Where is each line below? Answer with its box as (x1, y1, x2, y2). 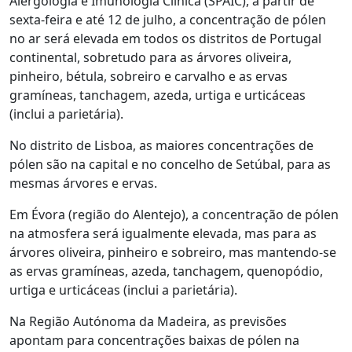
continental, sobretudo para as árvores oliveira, (9, 49, 291, 66)
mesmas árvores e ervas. (9, 174, 157, 192)
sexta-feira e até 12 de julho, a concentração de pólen (9, 11, 326, 28)
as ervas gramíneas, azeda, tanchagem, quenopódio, (9, 262, 323, 280)
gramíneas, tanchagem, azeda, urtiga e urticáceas (9, 86, 306, 104)
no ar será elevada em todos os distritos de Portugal (9, 30, 321, 47)
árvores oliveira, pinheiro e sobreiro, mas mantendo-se (9, 244, 336, 261)
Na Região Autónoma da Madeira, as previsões (9, 313, 287, 330)
